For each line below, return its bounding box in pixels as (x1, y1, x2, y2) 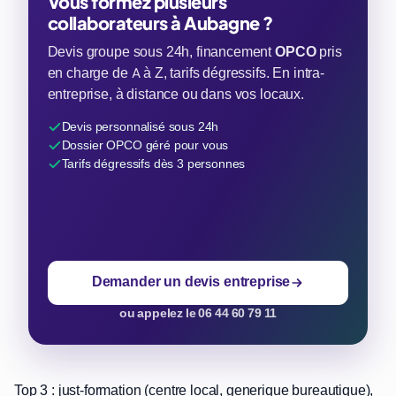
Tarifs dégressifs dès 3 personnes (61, 156, 246, 172)
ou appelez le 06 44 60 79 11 (118, 305, 278, 321)
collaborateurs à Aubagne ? (47, 11, 273, 34)
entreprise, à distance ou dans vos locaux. (47, 86, 304, 104)
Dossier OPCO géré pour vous (61, 137, 229, 154)
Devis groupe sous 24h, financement (47, 43, 275, 62)
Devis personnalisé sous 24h (61, 118, 219, 135)
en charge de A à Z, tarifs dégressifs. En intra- (47, 65, 324, 83)
